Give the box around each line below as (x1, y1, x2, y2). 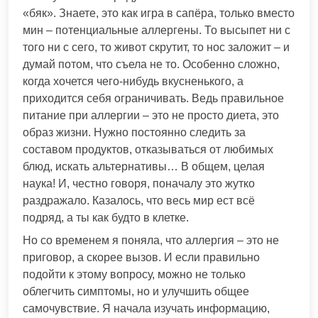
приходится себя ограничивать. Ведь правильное (23, 92, 284, 104)
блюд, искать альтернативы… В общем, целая (23, 160, 265, 172)
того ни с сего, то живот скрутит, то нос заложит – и (23, 40, 290, 53)
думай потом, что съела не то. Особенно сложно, (23, 57, 280, 70)
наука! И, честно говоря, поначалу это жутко (23, 177, 255, 190)
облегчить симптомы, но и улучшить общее (23, 285, 249, 297)
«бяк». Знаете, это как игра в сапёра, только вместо (23, 6, 295, 19)
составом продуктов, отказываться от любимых (23, 143, 273, 155)
